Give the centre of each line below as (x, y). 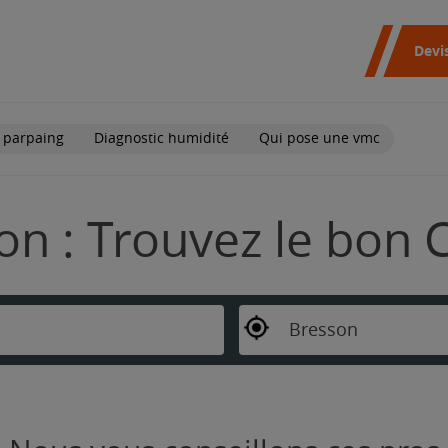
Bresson (323, 329)
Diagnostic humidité (161, 138)
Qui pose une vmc (319, 138)
